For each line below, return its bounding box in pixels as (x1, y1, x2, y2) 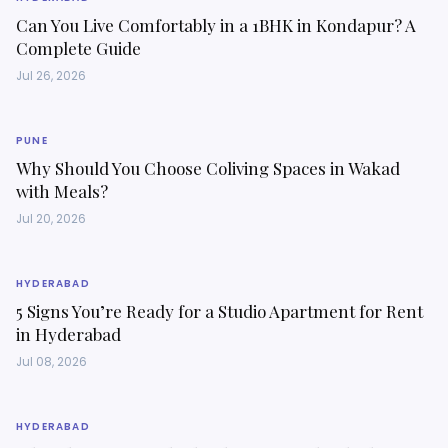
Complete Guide (16, 37, 141, 59)
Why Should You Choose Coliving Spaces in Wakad (16, 157, 400, 179)
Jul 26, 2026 (16, 68, 86, 84)
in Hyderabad (16, 323, 121, 345)
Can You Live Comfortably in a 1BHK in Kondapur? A (16, 14, 416, 36)
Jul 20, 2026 (16, 211, 86, 227)
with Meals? (16, 180, 108, 202)
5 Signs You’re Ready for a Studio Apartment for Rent (16, 300, 423, 322)
